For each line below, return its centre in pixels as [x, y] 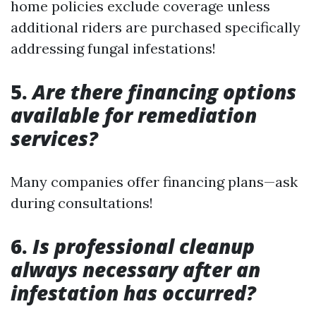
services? [54, 138]
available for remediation [134, 115]
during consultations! [82, 202]
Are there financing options [164, 91]
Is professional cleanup [141, 246]
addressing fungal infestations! [113, 48]
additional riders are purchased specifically [156, 27]
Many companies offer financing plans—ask [154, 181]
